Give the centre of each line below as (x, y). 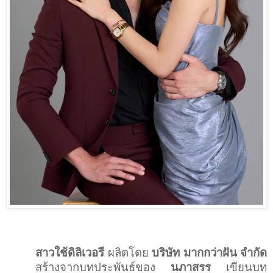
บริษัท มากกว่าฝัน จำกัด (209, 253)
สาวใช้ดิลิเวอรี (72, 253)
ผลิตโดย (129, 253)
